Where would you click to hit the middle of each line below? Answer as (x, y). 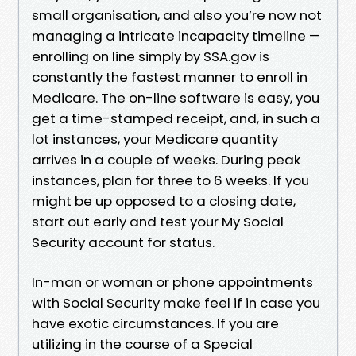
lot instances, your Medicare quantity (155, 139)
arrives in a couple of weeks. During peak (166, 159)
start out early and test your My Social (158, 221)
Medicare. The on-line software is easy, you (176, 97)
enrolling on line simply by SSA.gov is (151, 56)
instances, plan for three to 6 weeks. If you (170, 180)
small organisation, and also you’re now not (177, 15)
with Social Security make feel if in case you (176, 302)
